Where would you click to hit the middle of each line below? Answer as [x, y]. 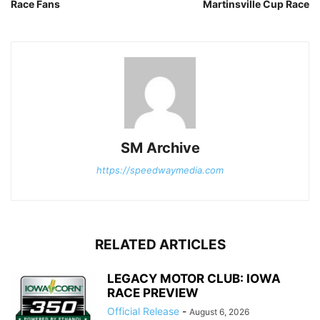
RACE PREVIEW [153, 293]
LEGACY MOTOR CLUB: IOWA [194, 279]
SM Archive [160, 148]
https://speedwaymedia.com [160, 170]
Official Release [143, 311]
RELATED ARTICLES [160, 245]
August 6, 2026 [219, 312]
